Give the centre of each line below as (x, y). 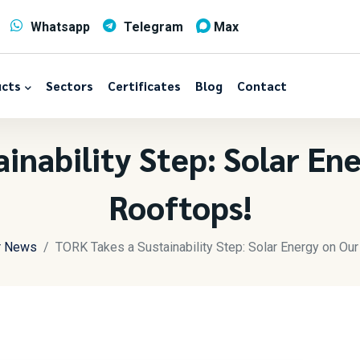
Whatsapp (60, 27)
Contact (262, 86)
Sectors (69, 86)
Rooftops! (180, 207)
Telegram (153, 27)
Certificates (144, 86)
